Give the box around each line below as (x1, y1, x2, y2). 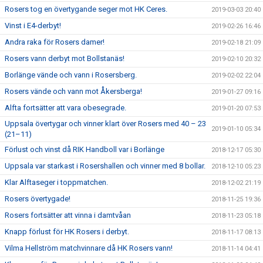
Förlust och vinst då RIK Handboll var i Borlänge (5, 145, 164, 154)
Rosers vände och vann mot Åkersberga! (5, 87, 142, 96)
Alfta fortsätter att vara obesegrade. (5, 103, 126, 112)
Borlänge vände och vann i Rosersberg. (5, 70, 137, 79)
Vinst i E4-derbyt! (5, 21, 61, 30)
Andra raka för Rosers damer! (5, 38, 104, 46)
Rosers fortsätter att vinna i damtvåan (5, 211, 131, 220)
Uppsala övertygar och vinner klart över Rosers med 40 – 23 (5, 119, 206, 128)
